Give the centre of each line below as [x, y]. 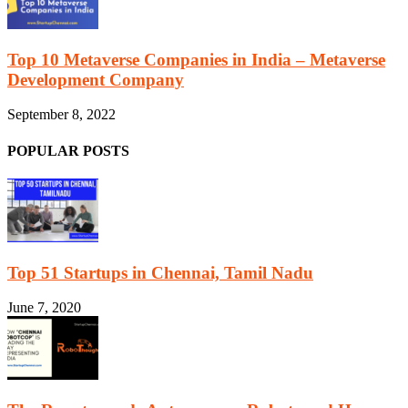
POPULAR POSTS [68, 150]
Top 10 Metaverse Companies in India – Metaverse [196, 59]
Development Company [96, 79]
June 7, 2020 [44, 308]
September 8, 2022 [61, 115]
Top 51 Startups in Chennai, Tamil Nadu [160, 272]
